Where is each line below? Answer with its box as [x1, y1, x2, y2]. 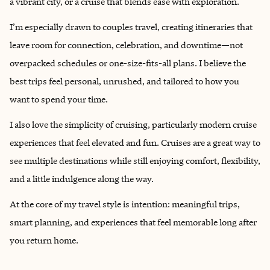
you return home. [10, 234, 78, 246]
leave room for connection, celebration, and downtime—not [10, 39, 243, 51]
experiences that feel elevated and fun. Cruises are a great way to [10, 137, 260, 148]
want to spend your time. [10, 93, 108, 105]
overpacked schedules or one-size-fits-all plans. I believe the [10, 57, 246, 69]
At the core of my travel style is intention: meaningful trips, [10, 198, 240, 210]
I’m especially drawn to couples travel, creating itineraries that [10, 21, 253, 33]
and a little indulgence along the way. [10, 173, 154, 184]
